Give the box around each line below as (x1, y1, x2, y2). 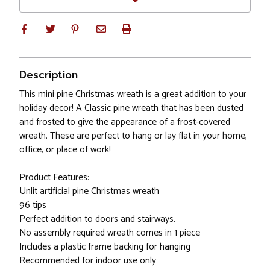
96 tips (19, 198, 46, 213)
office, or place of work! (19, 142, 111, 158)
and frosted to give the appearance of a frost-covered (19, 115, 230, 130)
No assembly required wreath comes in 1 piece (19, 225, 200, 241)
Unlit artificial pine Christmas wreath (19, 184, 159, 199)
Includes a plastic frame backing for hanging (19, 239, 190, 255)
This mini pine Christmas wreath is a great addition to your (19, 87, 246, 102)
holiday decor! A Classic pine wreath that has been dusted (19, 101, 243, 116)
